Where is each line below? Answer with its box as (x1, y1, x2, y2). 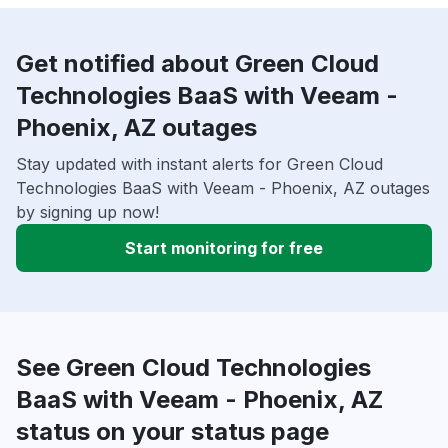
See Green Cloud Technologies (16, 352, 371, 382)
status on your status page (16, 416, 329, 446)
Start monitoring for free (125, 237, 323, 258)
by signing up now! (16, 201, 159, 222)
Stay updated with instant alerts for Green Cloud (16, 153, 383, 174)
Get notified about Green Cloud (16, 48, 379, 78)
